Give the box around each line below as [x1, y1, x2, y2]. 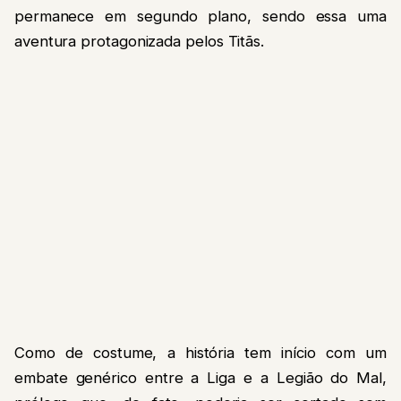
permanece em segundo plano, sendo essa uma [14, 7, 387, 26]
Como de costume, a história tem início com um [14, 343, 387, 362]
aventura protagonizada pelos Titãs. [14, 32, 265, 51]
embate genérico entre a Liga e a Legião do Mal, [14, 368, 387, 387]
